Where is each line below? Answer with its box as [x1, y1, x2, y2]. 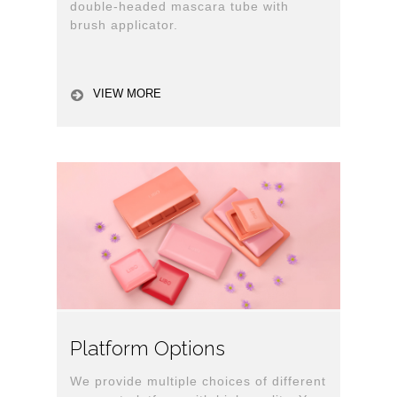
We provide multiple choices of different [70, 374, 326, 389]
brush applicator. [70, 17, 178, 32]
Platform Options [70, 337, 225, 361]
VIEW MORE [93, 86, 161, 100]
